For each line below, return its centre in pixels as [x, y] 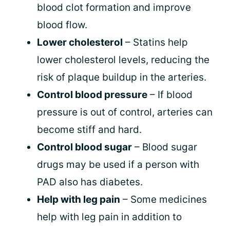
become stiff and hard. [89, 130]
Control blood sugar [84, 147]
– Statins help [155, 42]
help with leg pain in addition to [109, 217]
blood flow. [62, 25]
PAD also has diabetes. [90, 182]
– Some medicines [164, 199]
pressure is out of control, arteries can [125, 112]
